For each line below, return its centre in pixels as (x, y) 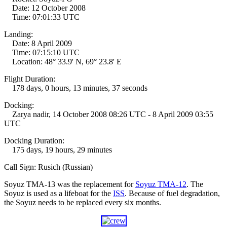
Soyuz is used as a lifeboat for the (59, 193)
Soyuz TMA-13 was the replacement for (70, 184)
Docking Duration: (34, 141)
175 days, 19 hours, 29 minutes (58, 150)
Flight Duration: (30, 79)
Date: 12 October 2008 (45, 8)
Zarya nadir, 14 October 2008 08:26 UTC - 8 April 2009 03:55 (109, 114)
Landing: (18, 34)
